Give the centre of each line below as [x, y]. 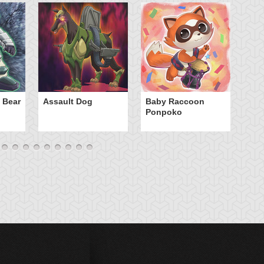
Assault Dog [68, 101]
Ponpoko [164, 112]
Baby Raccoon [175, 101]
